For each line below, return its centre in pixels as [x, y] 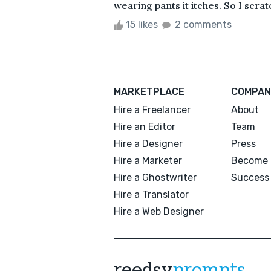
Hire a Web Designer [159, 211]
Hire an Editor [145, 126]
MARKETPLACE [149, 91]
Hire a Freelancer [152, 109]
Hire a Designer [148, 143]
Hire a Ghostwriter [155, 177]
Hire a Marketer [148, 160]
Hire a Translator [151, 194]
